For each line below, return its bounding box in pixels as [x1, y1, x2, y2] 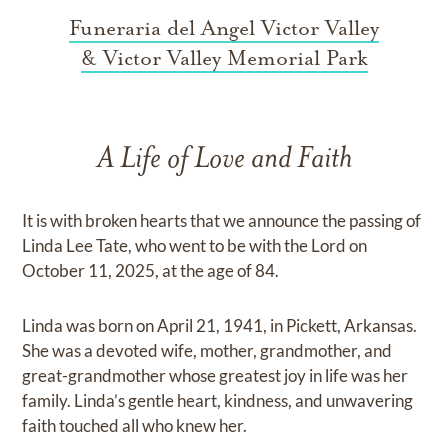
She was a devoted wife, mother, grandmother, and [22, 340, 393, 362]
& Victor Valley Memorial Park [80, 45, 368, 72]
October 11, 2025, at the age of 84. [22, 260, 280, 282]
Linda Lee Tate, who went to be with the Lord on [22, 235, 368, 257]
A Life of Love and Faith [96, 145, 352, 177]
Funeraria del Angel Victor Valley [69, 15, 379, 42]
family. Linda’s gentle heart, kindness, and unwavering [22, 390, 414, 412]
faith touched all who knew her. [22, 415, 248, 437]
